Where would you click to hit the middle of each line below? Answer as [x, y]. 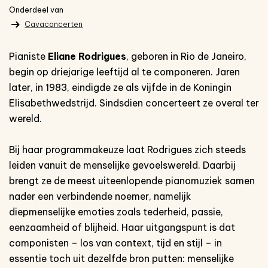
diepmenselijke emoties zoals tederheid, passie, [116, 211]
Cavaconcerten [54, 24]
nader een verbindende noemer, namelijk [100, 196]
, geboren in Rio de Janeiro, [186, 56]
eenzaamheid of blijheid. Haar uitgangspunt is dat [122, 227]
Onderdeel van [36, 10]
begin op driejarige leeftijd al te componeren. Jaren [124, 71]
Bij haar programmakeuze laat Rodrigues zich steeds [127, 149]
